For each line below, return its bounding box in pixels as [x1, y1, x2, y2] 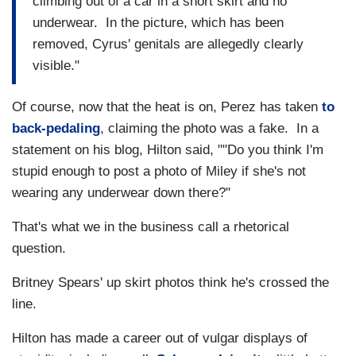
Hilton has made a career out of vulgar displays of [12, 331, 308, 346]
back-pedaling [12, 121, 100, 137]
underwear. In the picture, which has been [33, 14, 284, 30]
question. [12, 241, 70, 257]
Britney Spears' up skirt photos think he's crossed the [12, 275, 329, 291]
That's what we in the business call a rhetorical [12, 219, 289, 235]
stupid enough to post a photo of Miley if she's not [12, 164, 306, 180]
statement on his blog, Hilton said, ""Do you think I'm [12, 142, 323, 158]
